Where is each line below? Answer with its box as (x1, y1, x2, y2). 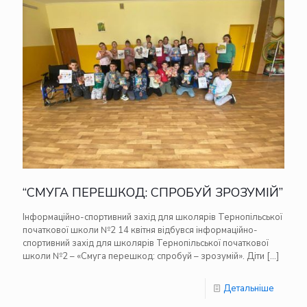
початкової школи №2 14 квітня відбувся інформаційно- (23, 224, 258, 236)
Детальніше (223, 282, 274, 295)
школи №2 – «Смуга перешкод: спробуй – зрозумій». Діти (23, 250, 265, 262)
